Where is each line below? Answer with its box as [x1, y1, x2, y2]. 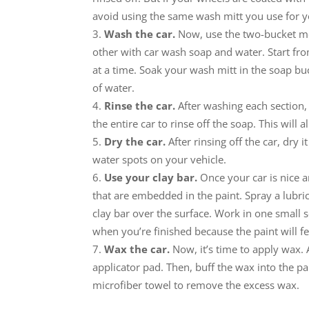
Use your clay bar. [104, 170, 201, 184]
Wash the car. [104, 27, 179, 41]
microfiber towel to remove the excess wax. [92, 278, 300, 292]
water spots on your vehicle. [92, 152, 227, 166]
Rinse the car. [104, 99, 176, 112]
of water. [92, 81, 135, 94]
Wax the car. [104, 242, 173, 256]
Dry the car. [104, 134, 166, 148]
